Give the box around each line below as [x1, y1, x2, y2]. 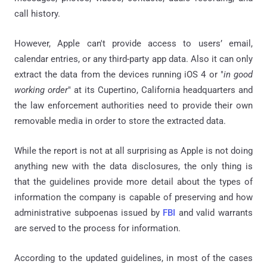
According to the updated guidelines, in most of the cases [14, 252, 253, 263]
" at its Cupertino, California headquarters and [68, 84, 253, 95]
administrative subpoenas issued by [14, 207, 163, 218]
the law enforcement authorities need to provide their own [14, 100, 253, 111]
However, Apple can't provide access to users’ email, [14, 38, 253, 49]
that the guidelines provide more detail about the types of [14, 176, 253, 187]
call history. [14, 8, 60, 19]
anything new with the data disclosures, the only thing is [14, 160, 253, 172]
